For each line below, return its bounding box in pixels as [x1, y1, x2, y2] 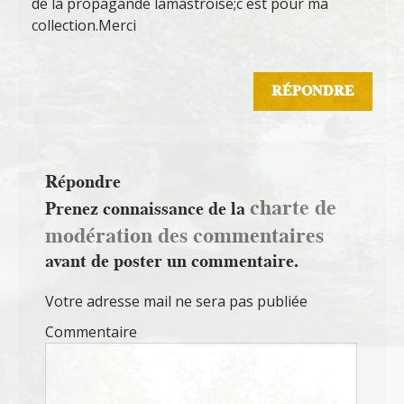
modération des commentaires [45, 220, 324, 251]
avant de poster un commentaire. [45, 248, 298, 274]
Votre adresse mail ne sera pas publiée [45, 291, 308, 312]
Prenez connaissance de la [45, 196, 250, 222]
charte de [250, 192, 336, 223]
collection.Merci [32, 15, 136, 36]
